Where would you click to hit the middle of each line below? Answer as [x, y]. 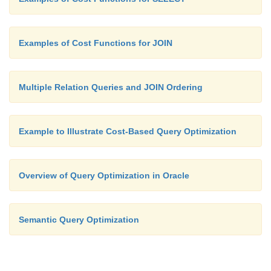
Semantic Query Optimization [79, 220]
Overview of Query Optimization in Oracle [104, 175]
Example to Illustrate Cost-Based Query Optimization [128, 131]
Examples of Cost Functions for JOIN [96, 43]
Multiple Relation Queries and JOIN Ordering [111, 87]
